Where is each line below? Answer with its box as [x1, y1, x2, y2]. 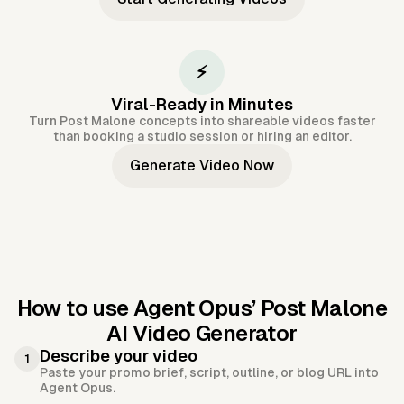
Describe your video [40, 346, 197, 366]
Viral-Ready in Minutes [111, 95, 293, 115]
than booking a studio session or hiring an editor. [52, 129, 352, 144]
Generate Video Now [130, 157, 274, 175]
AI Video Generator [106, 321, 298, 346]
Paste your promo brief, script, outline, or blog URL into [40, 365, 379, 381]
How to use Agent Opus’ [16, 296, 261, 321]
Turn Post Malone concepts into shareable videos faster [28, 114, 376, 129]
